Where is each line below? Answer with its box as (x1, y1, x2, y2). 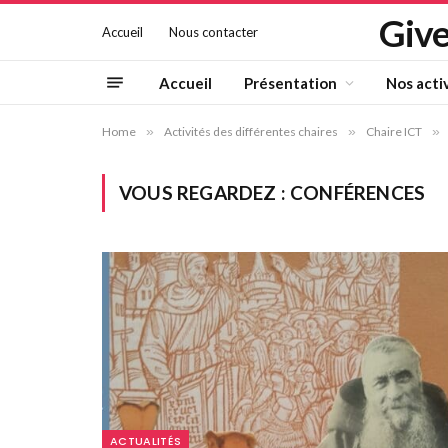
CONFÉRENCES (290, 181, 426, 204)
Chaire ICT (366, 124, 422, 139)
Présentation (244, 73, 337, 92)
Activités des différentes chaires (164, 124, 338, 139)
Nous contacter (169, 23, 258, 40)
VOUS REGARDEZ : (119, 181, 291, 204)
